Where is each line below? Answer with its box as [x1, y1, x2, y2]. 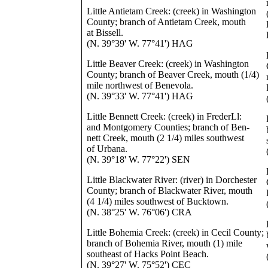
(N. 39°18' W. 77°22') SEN [87, 154, 191, 165]
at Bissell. [87, 28, 124, 38]
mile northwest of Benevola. [87, 80, 194, 90]
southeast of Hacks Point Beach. [87, 249, 209, 259]
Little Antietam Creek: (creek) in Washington [87, 6, 257, 16]
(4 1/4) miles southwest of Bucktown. [87, 196, 229, 206]
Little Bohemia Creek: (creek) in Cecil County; [87, 227, 264, 237]
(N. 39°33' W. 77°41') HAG [87, 91, 194, 101]
